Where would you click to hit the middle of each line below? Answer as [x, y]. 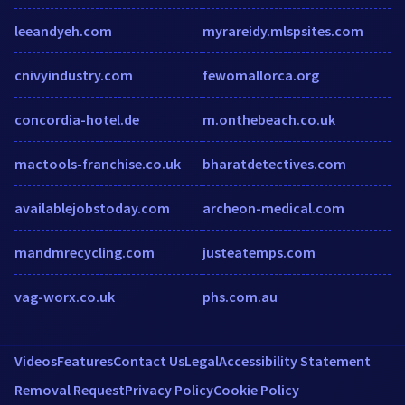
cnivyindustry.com [74, 75]
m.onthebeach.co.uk [269, 119]
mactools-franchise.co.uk [98, 163]
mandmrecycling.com [85, 252]
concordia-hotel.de [77, 119]
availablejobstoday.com [92, 207]
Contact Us [149, 360]
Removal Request [70, 389]
